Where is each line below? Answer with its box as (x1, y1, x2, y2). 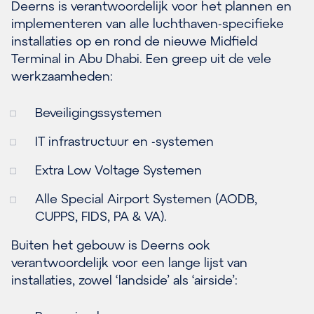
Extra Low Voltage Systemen (35, 161, 202, 177)
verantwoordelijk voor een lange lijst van (11, 254, 247, 270)
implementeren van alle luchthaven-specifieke (11, 15, 284, 31)
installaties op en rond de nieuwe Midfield (11, 32, 257, 48)
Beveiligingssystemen (35, 104, 162, 120)
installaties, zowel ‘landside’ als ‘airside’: (11, 271, 238, 287)
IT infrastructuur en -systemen (35, 132, 214, 149)
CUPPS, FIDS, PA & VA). (35, 207, 167, 224)
